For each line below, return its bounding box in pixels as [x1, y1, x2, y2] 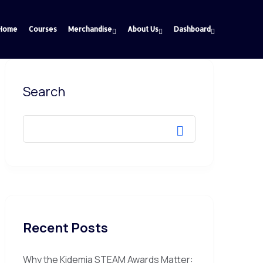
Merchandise [68, 25, 112, 33]
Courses [28, 25, 57, 33]
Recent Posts [23, 219, 108, 237]
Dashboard [173, 25, 211, 33]
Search [23, 83, 65, 100]
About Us [127, 25, 159, 33]
